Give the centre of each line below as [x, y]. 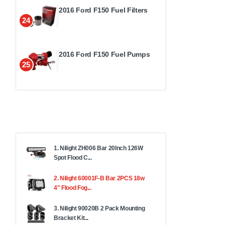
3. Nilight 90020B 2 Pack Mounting [99, 208]
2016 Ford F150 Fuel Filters [103, 10]
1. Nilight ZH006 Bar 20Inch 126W [98, 148]
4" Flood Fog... [73, 188]
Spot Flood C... [73, 157]
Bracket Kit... [71, 218]
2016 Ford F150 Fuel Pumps [104, 54]
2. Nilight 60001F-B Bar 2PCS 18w [99, 178]
